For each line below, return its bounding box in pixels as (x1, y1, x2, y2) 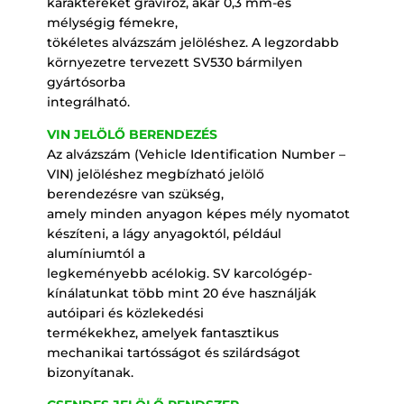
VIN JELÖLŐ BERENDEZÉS (46, 125, 217, 142)
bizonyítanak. (46, 363, 133, 381)
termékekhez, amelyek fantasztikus (46, 324, 279, 341)
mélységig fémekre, (46, 14, 178, 31)
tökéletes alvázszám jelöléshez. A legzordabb (46, 33, 339, 50)
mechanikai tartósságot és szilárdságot (46, 344, 300, 361)
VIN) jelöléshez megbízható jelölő (46, 165, 264, 182)
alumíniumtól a (46, 244, 145, 262)
